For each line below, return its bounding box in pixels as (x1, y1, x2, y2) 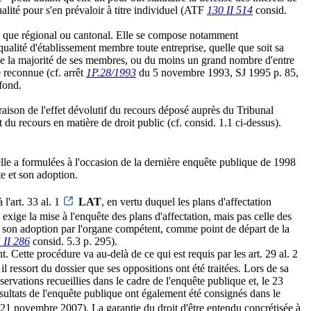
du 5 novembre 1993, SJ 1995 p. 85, (136, 67, 299, 79)
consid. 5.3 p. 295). (30, 235, 117, 248)
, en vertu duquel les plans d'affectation (101, 196, 271, 208)
